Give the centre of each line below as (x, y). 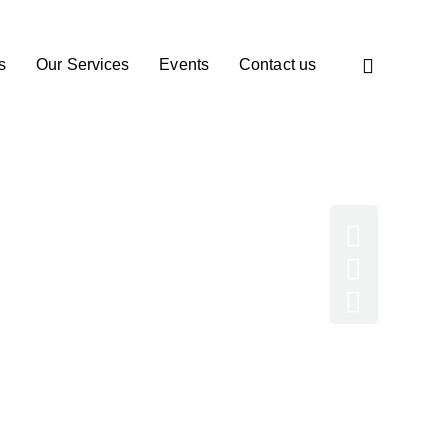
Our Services (83, 64)
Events (184, 64)
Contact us (277, 64)
